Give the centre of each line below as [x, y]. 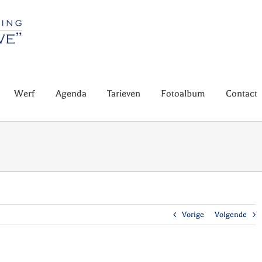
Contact [242, 94]
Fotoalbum [183, 94]
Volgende [230, 214]
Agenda [71, 94]
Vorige [193, 214]
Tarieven [124, 94]
